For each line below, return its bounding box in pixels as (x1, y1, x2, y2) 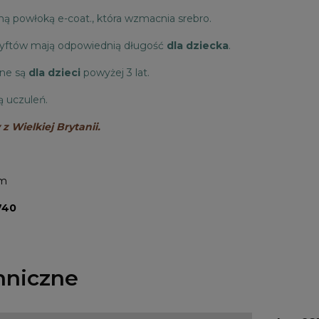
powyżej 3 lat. (80, 66, 150, 80)
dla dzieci (28, 66, 80, 80)
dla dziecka (167, 39, 229, 53)
